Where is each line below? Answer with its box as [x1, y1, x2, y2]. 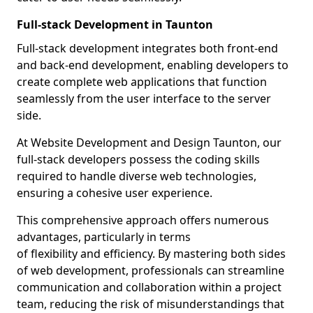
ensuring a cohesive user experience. [17, 185, 212, 201]
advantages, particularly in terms [17, 229, 191, 245]
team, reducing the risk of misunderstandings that [17, 296, 284, 312]
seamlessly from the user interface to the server [17, 91, 271, 106]
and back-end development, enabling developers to [17, 57, 289, 73]
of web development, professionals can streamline [17, 263, 284, 278]
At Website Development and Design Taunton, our [17, 135, 282, 150]
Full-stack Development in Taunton [17, 17, 213, 32]
